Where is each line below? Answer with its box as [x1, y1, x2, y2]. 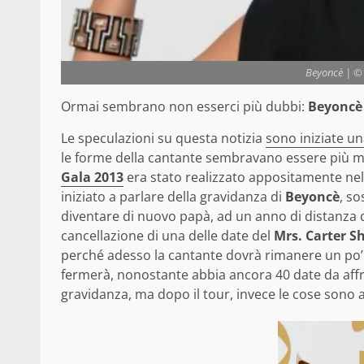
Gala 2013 [61, 168, 123, 187]
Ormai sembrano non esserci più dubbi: [61, 97, 308, 116]
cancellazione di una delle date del [61, 227, 274, 245]
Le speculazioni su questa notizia [61, 129, 266, 148]
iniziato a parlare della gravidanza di [61, 188, 285, 206]
